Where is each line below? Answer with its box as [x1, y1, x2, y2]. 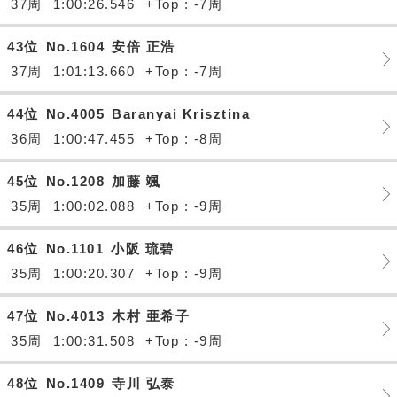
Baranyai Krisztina [112, 106, 250, 121]
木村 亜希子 [112, 308, 190, 323]
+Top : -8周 [145, 131, 222, 146]
